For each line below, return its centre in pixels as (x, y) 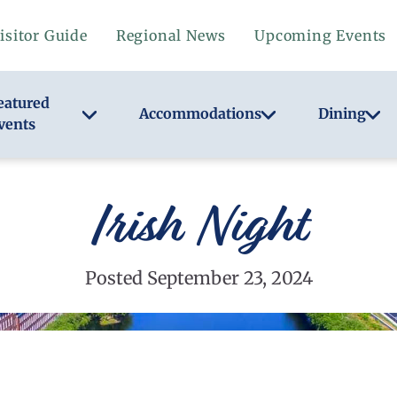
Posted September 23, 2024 (198, 278)
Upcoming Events (321, 35)
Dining (342, 113)
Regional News (171, 35)
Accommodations (200, 113)
